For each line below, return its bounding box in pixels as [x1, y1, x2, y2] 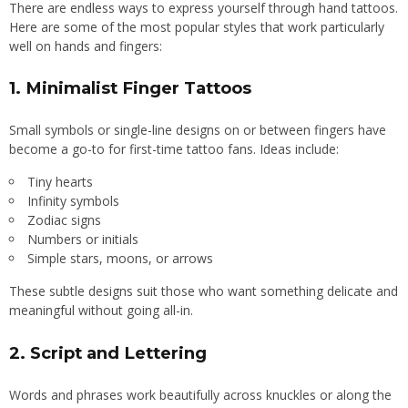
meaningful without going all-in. [9, 301, 193, 320]
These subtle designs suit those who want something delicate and [9, 282, 398, 301]
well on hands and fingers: [9, 36, 162, 55]
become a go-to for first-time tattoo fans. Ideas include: [9, 140, 339, 158]
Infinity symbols [27, 192, 119, 210]
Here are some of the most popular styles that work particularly [9, 17, 384, 36]
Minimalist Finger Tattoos [25, 77, 251, 99]
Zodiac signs [27, 211, 101, 229]
